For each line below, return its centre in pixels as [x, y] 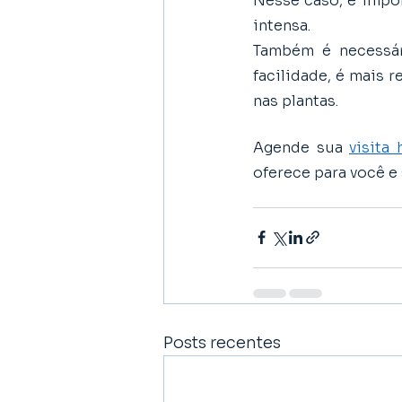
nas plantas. [296, 100]
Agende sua [301, 147]
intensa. [284, 25]
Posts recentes [222, 342]
